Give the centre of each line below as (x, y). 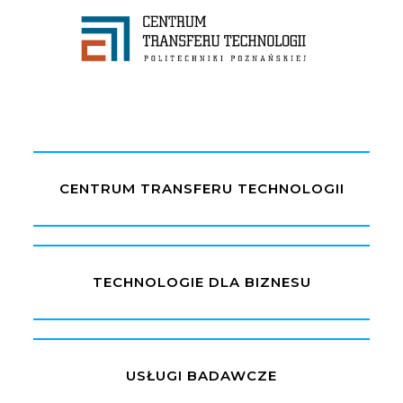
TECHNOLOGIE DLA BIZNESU (201, 282)
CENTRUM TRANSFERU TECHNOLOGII (201, 189)
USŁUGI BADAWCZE (201, 376)
